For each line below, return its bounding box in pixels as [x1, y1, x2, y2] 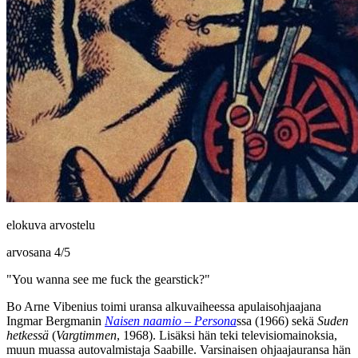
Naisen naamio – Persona [105, 313, 237, 328]
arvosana [6, 245, 54, 259]
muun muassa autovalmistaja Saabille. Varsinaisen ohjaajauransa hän [6, 342, 351, 356]
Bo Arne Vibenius [6, 299, 97, 313]
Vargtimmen [56, 328, 117, 342]
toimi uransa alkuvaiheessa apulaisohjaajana [97, 299, 321, 313]
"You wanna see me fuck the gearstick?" [6, 272, 210, 286]
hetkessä [6, 328, 49, 342]
